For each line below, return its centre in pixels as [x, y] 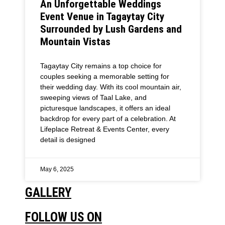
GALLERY [48, 192]
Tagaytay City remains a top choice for [101, 66]
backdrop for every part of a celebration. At [108, 118]
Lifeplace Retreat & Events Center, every [105, 129]
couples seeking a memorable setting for [105, 76]
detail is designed [68, 139]
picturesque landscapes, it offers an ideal [105, 108]
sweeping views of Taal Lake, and [93, 97]
